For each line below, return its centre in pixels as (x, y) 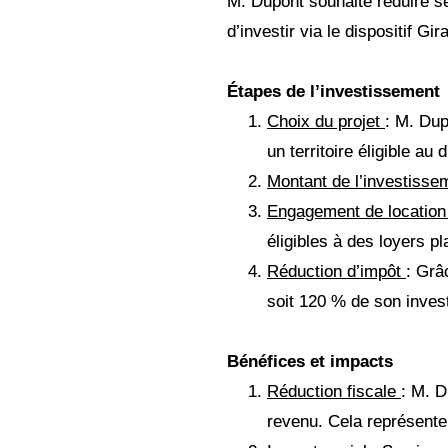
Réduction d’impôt (336, 271)
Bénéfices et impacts (310, 361)
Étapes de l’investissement (333, 91)
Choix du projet (326, 121)
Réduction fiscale (334, 391)
